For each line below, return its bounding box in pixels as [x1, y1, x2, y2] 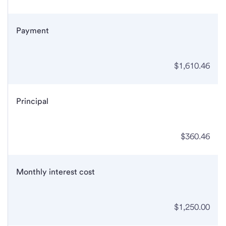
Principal [16, 96, 48, 106]
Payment [16, 26, 49, 36]
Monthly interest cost [16, 167, 95, 177]
